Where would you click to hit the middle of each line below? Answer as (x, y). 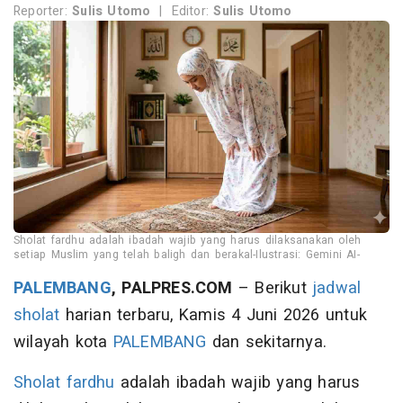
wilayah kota (63, 342)
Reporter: (43, 12)
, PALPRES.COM (172, 288)
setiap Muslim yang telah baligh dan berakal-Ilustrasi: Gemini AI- (187, 254)
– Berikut (273, 288)
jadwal (337, 288)
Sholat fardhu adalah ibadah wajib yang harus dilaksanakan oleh (188, 240)
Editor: (193, 12)
